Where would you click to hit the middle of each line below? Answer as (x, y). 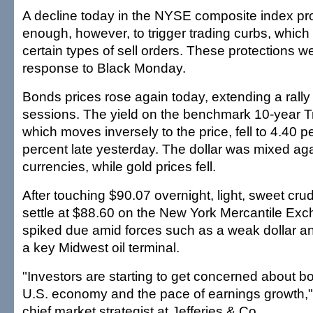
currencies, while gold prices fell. (119, 166)
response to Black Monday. (104, 68)
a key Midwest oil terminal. (101, 247)
